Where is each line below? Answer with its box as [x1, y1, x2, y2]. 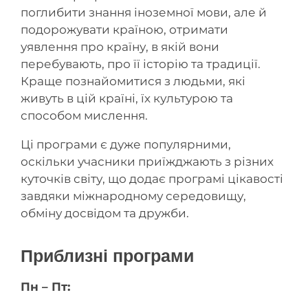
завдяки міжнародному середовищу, [21, 189, 246, 203]
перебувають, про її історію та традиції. [21, 57, 261, 71]
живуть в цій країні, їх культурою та [21, 91, 233, 105]
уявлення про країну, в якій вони [21, 40, 219, 54]
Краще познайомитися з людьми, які [21, 74, 245, 88]
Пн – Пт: [21, 280, 70, 294]
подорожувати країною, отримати [21, 23, 228, 36]
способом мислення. [21, 109, 148, 122]
